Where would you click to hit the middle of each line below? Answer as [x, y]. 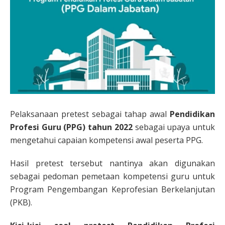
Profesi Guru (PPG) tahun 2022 [73, 127]
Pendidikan [192, 114]
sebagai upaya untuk [175, 127]
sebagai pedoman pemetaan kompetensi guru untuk [113, 176]
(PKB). [21, 202]
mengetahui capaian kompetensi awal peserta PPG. [106, 140]
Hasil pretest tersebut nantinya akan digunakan [113, 163]
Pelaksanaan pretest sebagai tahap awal [90, 114]
